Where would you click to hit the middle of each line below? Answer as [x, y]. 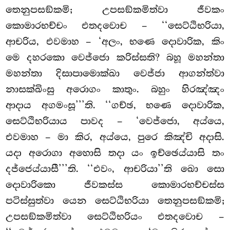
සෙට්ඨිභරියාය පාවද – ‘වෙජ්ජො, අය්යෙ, [115, 121]
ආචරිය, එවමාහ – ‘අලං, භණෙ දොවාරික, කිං [115, 42]
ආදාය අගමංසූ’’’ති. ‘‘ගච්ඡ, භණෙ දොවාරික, [115, 106]
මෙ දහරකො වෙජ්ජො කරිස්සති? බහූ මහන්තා [115, 58]
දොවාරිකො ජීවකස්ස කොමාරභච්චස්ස [115, 185]
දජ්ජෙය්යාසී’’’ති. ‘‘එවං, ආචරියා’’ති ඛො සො [115, 169]
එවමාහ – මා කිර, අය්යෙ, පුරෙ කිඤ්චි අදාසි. [115, 137]
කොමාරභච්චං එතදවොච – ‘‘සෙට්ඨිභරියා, [115, 26]
